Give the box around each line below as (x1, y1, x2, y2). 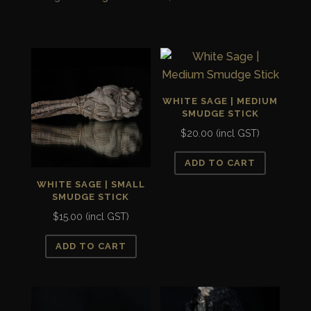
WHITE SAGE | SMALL (36, 178, 145, 190)
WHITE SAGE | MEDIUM (162, 95, 278, 106)
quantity (30, 15, 73, 29)
